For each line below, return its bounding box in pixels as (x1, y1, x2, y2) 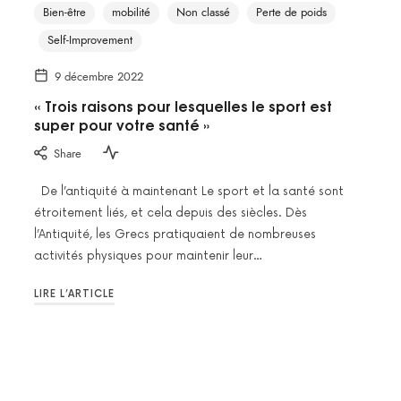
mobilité (112, 4, 150, 21)
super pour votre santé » (34, 114, 209, 136)
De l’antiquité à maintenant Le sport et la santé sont (34, 183, 344, 199)
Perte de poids (256, 4, 327, 21)
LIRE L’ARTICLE (34, 288, 115, 301)
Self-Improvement (47, 32, 132, 49)
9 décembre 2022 (55, 69, 143, 86)
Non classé (176, 4, 230, 21)
